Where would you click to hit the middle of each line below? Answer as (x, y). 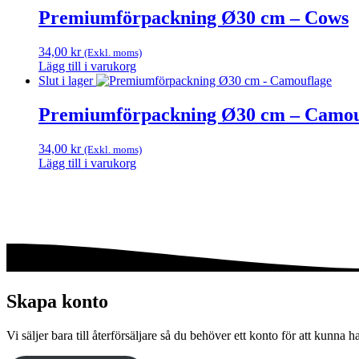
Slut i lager (66, 81)
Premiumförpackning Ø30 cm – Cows (194, 18)
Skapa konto (57, 301)
